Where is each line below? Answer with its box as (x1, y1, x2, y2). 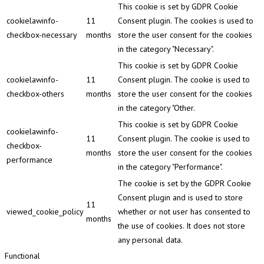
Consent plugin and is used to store (118, 192, 243, 203)
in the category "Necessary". (118, 44, 214, 55)
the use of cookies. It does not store (118, 220, 245, 232)
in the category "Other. (118, 103, 195, 114)
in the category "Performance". (118, 161, 223, 173)
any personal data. (118, 235, 183, 246)
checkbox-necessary (6, 29, 77, 41)
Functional (5, 250, 40, 262)
